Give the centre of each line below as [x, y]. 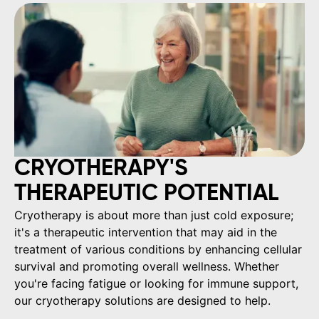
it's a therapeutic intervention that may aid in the [146, 232]
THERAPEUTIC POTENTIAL [146, 193]
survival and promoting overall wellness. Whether [147, 266]
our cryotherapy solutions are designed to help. [142, 300]
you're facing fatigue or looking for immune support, [156, 283]
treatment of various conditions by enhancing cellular [158, 249]
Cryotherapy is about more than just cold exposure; [154, 215]
